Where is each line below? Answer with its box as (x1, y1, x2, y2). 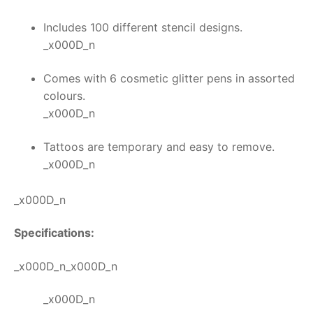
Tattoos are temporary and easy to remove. (43, 139, 275, 154)
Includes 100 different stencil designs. (43, 20, 242, 35)
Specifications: (14, 226, 94, 240)
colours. (43, 89, 85, 103)
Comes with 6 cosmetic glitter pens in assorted (43, 71, 295, 86)
